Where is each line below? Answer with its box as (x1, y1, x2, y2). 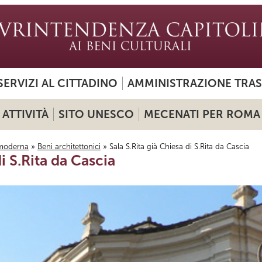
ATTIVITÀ (2, 108, 49, 121)
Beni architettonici (37, 142, 101, 151)
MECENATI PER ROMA (143, 108, 260, 121)
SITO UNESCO (58, 108, 134, 121)
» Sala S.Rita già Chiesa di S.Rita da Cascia (101, 142, 249, 151)
